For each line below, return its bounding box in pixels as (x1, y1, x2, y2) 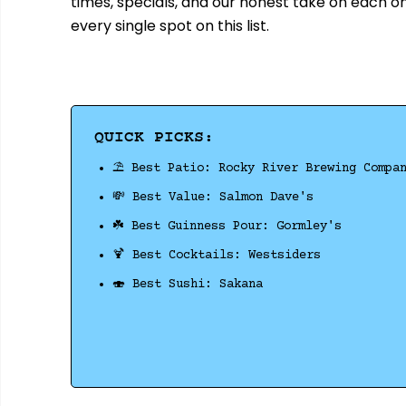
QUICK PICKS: (94, 130, 215, 144)
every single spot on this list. (71, 14, 270, 36)
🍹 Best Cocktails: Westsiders (112, 247, 322, 263)
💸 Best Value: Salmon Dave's (112, 189, 314, 205)
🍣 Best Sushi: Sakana (112, 276, 264, 292)
